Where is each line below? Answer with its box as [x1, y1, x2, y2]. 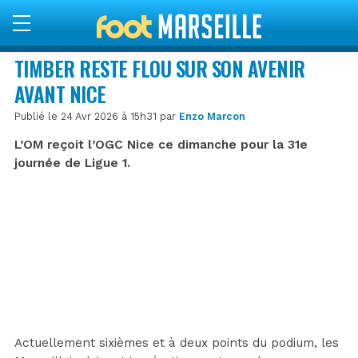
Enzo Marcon [179, 109, 245, 122]
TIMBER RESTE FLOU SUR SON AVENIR [14, 53, 305, 83]
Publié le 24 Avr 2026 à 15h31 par [14, 109, 179, 122]
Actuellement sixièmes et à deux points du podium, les [14, 335, 339, 350]
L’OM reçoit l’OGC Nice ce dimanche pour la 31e [14, 137, 308, 152]
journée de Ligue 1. [14, 155, 130, 170]
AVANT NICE [14, 78, 106, 109]
